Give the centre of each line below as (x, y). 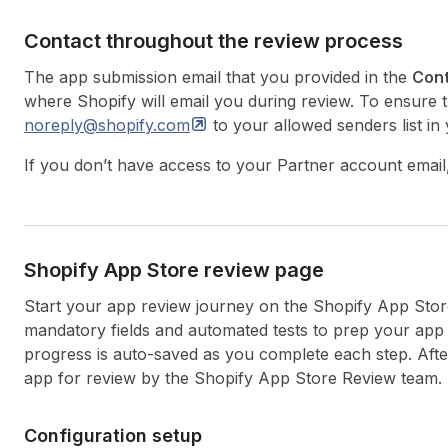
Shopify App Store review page (174, 270)
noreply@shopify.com (107, 125)
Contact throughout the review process (213, 41)
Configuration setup (113, 435)
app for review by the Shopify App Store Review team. (233, 378)
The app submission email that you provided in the (218, 77)
